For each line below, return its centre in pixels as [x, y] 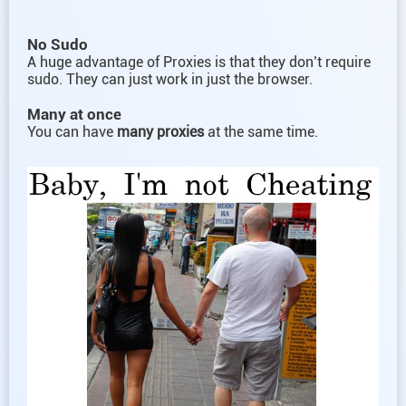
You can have [72, 132]
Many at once [74, 115]
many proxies [160, 132]
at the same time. [261, 132]
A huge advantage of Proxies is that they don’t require [199, 63]
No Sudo [58, 45]
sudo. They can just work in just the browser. [170, 80]
